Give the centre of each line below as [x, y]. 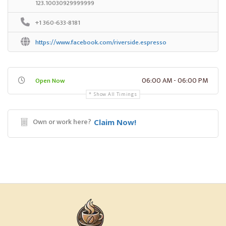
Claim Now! [115, 122]
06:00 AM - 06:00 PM [175, 80]
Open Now [50, 80]
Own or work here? [62, 122]
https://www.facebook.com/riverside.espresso [101, 42]
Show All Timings [116, 94]
